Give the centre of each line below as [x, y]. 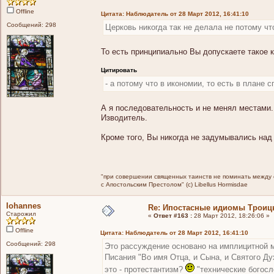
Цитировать [119, 70]
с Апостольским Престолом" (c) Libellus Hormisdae [174, 184]
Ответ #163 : [173, 215]
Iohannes [24, 206]
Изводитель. [124, 117]
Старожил [21, 213]
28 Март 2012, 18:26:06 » [231, 215]
